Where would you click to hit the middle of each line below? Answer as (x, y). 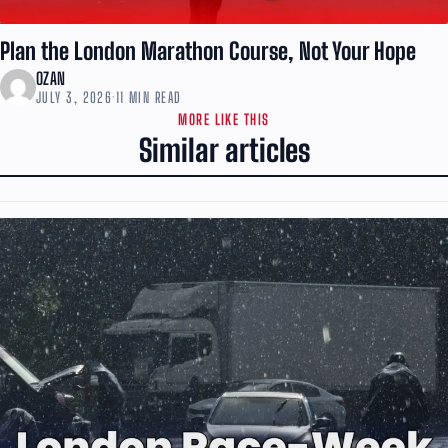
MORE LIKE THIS (224, 119)
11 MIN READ (148, 97)
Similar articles (224, 151)
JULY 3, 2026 (74, 97)
